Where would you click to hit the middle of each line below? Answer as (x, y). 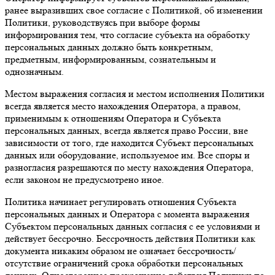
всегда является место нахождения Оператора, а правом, (123, 106)
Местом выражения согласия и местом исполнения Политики (135, 94)
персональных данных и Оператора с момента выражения (127, 214)
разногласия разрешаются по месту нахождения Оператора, (129, 168)
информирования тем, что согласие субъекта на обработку (127, 35)
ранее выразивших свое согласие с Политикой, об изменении (134, 10)
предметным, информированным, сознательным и (110, 60)
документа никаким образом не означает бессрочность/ (120, 251)
